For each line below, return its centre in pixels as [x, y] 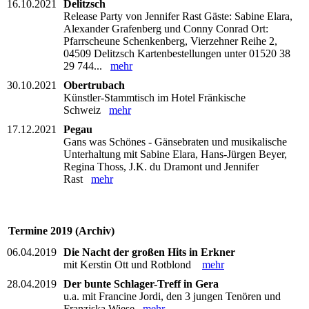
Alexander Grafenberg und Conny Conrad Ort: [166, 28]
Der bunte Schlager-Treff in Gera [141, 283]
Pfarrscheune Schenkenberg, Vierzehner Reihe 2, [170, 41]
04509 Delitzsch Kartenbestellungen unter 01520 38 [177, 53]
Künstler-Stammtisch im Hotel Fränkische [154, 97]
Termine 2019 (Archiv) [61, 230]
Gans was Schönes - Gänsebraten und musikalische [175, 141]
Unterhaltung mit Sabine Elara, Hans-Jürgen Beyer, [175, 154]
